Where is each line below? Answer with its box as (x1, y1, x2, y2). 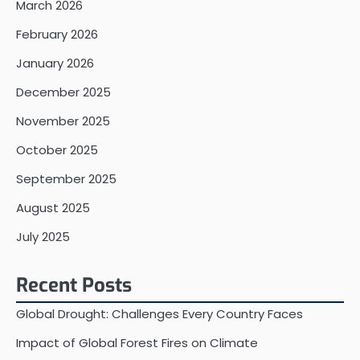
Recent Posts (16, 272, 132, 299)
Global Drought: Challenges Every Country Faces (16, 305, 303, 323)
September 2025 (16, 170, 117, 188)
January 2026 (16, 55, 94, 72)
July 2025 (16, 228, 70, 246)
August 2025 (16, 199, 90, 217)
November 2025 (16, 112, 110, 130)
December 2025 (16, 84, 111, 101)
